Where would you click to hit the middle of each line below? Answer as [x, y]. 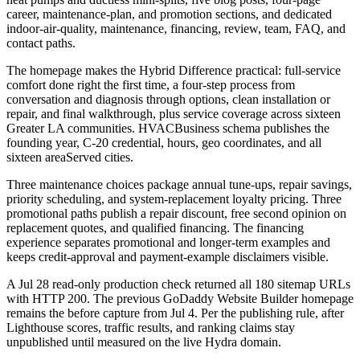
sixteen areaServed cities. [70, 157]
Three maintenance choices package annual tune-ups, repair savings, [179, 185]
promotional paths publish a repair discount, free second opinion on [176, 214]
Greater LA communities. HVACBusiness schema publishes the [168, 129]
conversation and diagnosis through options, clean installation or [168, 100]
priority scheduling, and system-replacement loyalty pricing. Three [174, 199]
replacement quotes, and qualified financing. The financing [155, 228]
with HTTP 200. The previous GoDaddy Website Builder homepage [180, 299]
